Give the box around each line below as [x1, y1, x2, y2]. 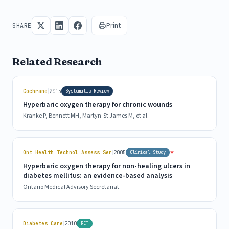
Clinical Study [130, 149, 166, 155]
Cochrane [23, 87, 48, 95]
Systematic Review [65, 87, 109, 94]
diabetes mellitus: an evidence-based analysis [23, 170, 172, 181]
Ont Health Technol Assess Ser [23, 149, 112, 156]
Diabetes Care [23, 220, 63, 227]
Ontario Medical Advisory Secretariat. [23, 182, 121, 191]
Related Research [12, 55, 102, 68]
